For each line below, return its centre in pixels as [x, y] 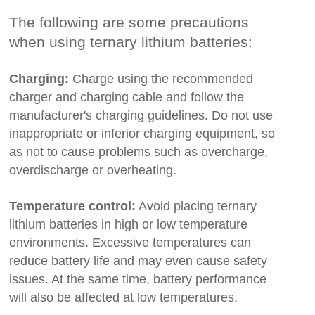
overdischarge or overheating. [93, 170]
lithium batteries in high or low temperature [129, 224]
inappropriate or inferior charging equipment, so [142, 133]
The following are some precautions [129, 22]
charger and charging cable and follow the [127, 97]
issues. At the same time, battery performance [138, 279]
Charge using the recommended [161, 78]
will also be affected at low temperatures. [124, 297]
